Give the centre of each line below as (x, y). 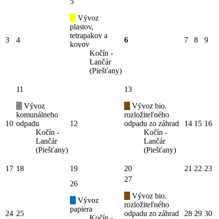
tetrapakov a (89, 36)
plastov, (82, 27)
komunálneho (37, 115)
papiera (81, 209)
